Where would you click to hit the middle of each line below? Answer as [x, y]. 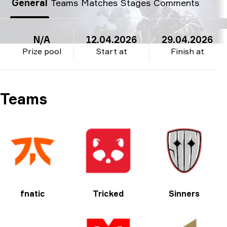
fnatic [33, 194]
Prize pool [42, 51]
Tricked [108, 194]
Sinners [184, 194]
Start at [111, 51]
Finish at [187, 51]
